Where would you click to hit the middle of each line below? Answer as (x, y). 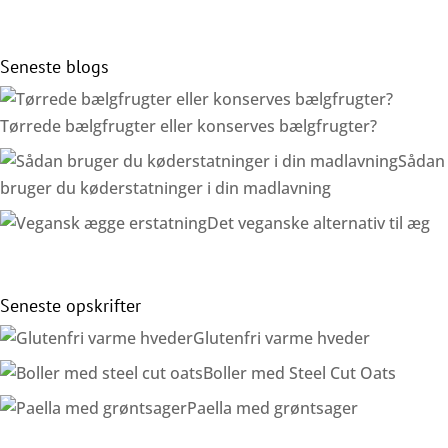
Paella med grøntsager (272, 407)
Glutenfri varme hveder (281, 337)
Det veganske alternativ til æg (320, 223)
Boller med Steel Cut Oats (299, 372)
